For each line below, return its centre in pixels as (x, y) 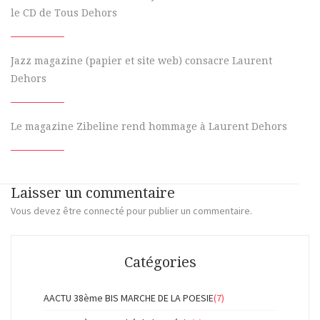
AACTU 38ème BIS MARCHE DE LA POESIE (129, 298)
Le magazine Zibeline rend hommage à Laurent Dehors (149, 127)
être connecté (94, 211)
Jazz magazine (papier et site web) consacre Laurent (141, 61)
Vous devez (37, 211)
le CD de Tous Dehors (64, 13)
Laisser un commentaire (93, 193)
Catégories (160, 262)
